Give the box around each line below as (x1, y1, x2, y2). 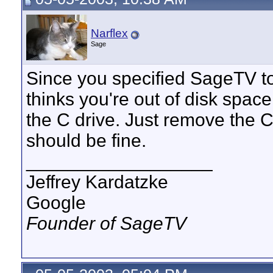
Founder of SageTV (26, 213, 186, 233)
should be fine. (26, 130, 146, 151)
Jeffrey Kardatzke (26, 172, 168, 192)
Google (26, 193, 86, 213)
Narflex (91, 27, 128, 40)
